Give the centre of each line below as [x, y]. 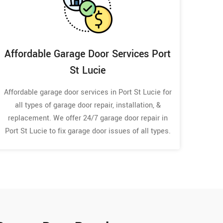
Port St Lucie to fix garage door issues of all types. [88, 131]
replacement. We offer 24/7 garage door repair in [88, 118]
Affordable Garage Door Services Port [88, 54]
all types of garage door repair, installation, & [88, 105]
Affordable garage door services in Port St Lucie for [88, 92]
